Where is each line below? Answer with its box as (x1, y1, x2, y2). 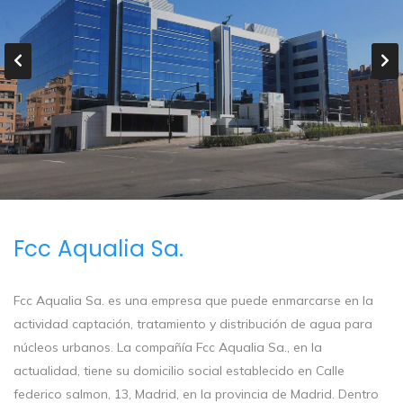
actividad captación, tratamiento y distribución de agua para (13, 316, 372, 333)
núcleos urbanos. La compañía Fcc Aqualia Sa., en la (13, 339, 322, 356)
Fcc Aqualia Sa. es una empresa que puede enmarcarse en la (13, 292, 373, 309)
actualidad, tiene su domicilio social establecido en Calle (13, 363, 345, 380)
